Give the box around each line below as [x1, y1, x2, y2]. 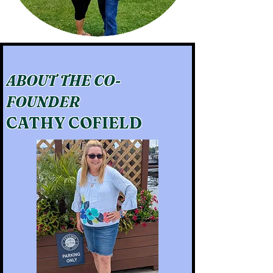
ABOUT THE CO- [6, 72, 121, 90]
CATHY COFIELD [6, 113, 142, 133]
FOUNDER [6, 93, 80, 111]
